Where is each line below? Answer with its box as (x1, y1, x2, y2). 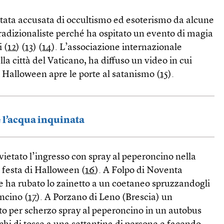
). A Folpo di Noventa (95, 166, 183, 175)
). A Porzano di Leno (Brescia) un (36, 193, 173, 202)
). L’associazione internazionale (51, 43, 182, 52)
